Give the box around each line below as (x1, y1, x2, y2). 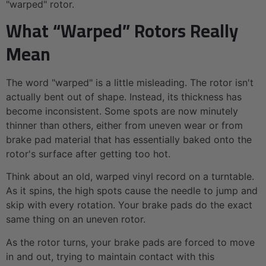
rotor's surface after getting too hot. (6, 148, 170, 160)
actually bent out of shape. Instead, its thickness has (6, 91, 242, 103)
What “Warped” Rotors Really (6, 14, 238, 48)
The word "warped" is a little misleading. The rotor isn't (6, 77, 254, 89)
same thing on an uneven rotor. (6, 213, 145, 226)
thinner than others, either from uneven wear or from (6, 119, 243, 132)
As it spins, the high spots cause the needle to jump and (6, 185, 258, 197)
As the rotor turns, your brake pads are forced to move (6, 236, 255, 248)
